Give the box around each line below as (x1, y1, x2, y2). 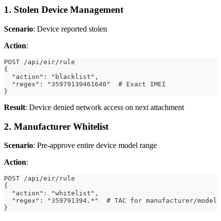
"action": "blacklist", (4, 73, 99, 80)
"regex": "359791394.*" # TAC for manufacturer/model (4, 197, 217, 205)
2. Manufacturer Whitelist (4, 121, 109, 132)
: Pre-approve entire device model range (33, 141, 157, 150)
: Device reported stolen (33, 24, 107, 33)
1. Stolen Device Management (4, 4, 123, 15)
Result (4, 103, 25, 111)
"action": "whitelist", (4, 189, 99, 197)
